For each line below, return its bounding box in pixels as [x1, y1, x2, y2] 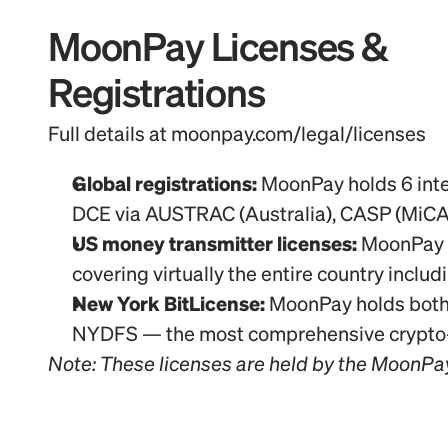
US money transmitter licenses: [72, 235, 357, 255]
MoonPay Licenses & [48, 31, 388, 70]
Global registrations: [72, 175, 257, 195]
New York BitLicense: [72, 295, 265, 315]
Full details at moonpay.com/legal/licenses [48, 125, 426, 145]
